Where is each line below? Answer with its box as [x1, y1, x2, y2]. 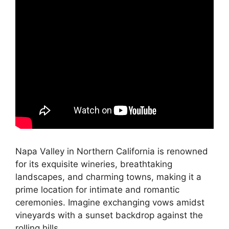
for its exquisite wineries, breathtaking [15, 159, 172, 170]
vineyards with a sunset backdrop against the [15, 210, 203, 221]
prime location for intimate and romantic [15, 185, 179, 195]
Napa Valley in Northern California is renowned [15, 146, 208, 157]
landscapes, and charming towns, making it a [15, 172, 201, 182]
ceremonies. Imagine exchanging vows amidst [15, 197, 204, 208]
